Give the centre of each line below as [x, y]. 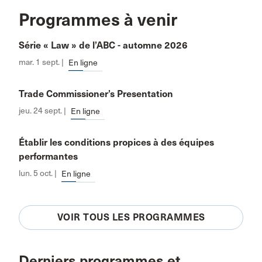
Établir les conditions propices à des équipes [116, 142]
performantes [48, 156]
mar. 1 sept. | [41, 62]
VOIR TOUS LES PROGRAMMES [131, 217]
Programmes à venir [98, 20]
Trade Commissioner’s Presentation [96, 94]
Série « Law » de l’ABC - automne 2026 [103, 45]
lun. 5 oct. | [38, 173]
